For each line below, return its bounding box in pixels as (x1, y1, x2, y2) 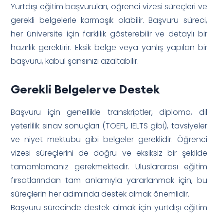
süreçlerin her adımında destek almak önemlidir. (11, 188, 190, 200)
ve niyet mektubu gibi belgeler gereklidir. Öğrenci (11, 133, 207, 145)
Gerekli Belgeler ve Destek (11, 81, 160, 96)
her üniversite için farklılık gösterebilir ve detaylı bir (11, 28, 207, 39)
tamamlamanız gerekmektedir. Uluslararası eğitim (11, 161, 207, 172)
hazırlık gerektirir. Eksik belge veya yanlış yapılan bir (11, 41, 207, 53)
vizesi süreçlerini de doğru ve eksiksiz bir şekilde (11, 147, 207, 159)
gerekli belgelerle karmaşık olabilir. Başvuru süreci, (11, 14, 207, 26)
